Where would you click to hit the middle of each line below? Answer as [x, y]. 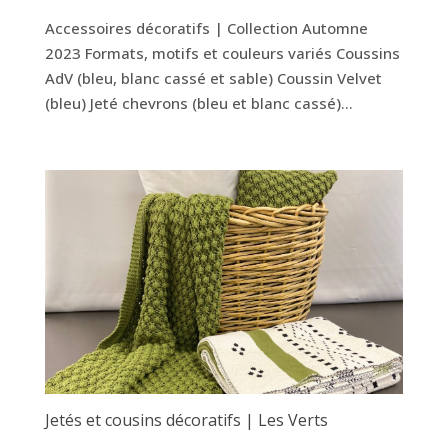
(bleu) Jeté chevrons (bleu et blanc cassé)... [198, 102]
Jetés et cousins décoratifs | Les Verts [186, 420]
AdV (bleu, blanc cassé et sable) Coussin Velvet [213, 77]
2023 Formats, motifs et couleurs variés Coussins [222, 52]
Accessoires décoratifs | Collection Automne [206, 27]
